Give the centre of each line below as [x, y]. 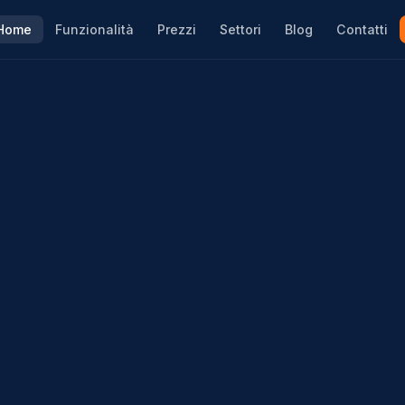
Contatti [362, 29]
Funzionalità [94, 29]
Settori [240, 29]
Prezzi [176, 29]
